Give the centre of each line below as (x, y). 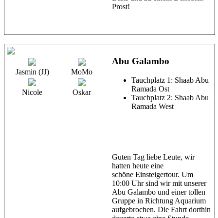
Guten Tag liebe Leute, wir (153, 157)
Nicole (32, 92)
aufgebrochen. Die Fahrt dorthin (161, 209)
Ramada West (153, 106)
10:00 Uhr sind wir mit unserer (159, 183)
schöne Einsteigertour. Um (153, 174)
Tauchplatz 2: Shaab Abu (170, 97)
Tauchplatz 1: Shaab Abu (170, 80)
